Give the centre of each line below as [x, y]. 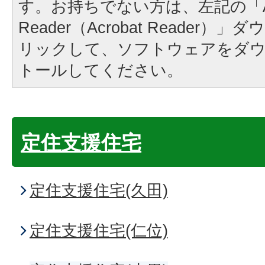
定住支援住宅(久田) [99, 190]
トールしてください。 [101, 70]
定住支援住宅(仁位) [99, 230]
